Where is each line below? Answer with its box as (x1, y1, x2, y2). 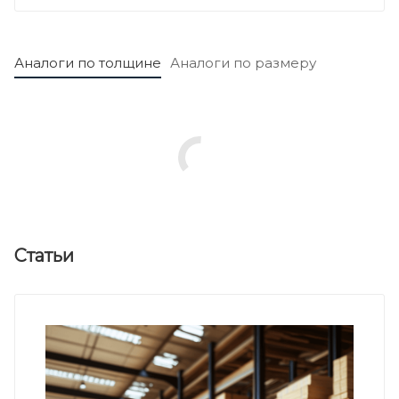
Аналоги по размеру (170, 53, 316, 71)
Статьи (14, 244, 74, 266)
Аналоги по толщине (14, 53, 161, 71)
